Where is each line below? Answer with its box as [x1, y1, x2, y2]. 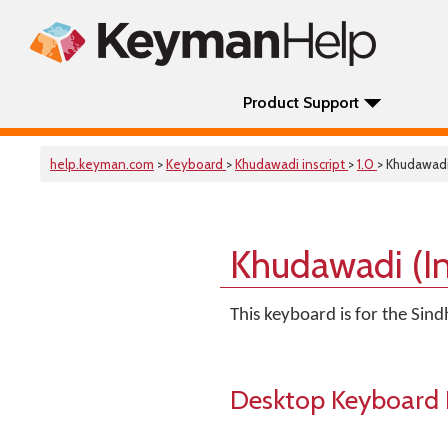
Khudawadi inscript [235, 156, 348, 172]
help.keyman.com [50, 156, 154, 172]
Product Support [243, 93, 359, 112]
